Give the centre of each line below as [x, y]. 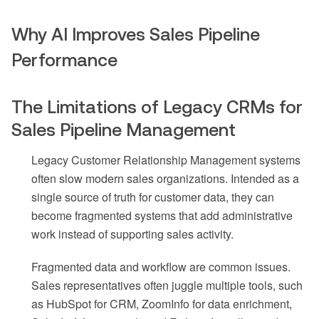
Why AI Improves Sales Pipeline [136, 35]
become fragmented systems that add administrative [162, 216]
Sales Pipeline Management [124, 130]
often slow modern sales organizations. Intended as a [165, 179]
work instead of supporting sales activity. [132, 234]
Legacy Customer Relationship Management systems [166, 160]
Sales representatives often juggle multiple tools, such [167, 286]
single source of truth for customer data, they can [153, 197]
